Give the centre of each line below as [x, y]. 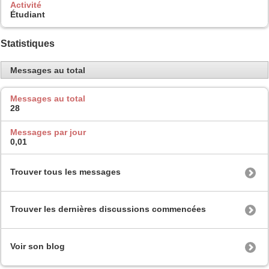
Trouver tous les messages [65, 172]
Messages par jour [48, 132]
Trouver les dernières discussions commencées [108, 209]
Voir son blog [38, 246]
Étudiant [28, 15]
